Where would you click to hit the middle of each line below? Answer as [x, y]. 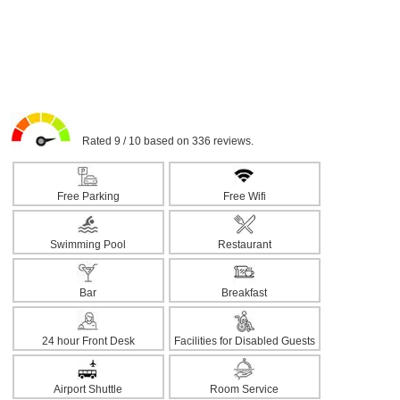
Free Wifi [244, 196]
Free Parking [88, 196]
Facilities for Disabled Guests [244, 341]
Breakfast [244, 293]
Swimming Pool [88, 245]
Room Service [244, 389]
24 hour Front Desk [88, 341]
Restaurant [244, 245]
